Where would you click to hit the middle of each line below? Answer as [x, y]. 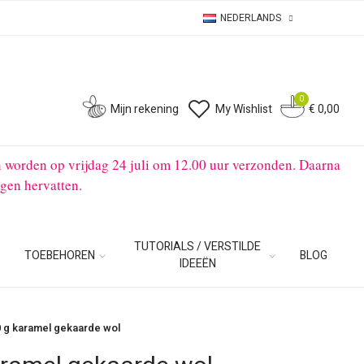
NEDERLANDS [251, 18]
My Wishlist [243, 109]
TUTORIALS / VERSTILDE [198, 247]
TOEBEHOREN [60, 255]
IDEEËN [197, 264]
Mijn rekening [144, 109]
